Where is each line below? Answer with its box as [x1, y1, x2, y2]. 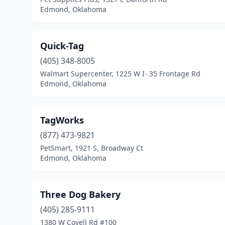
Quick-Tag [40, 40, 84, 52]
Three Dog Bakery [40, 188, 121, 200]
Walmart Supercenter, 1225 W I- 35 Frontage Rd [40, 69, 200, 78]
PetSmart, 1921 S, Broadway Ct [40, 143, 143, 153]
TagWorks [40, 114, 84, 126]
